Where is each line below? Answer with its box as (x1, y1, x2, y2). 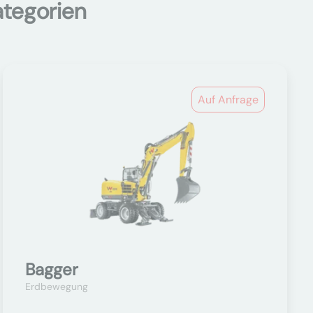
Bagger (24, 259, 78, 280)
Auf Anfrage (197, 92, 259, 107)
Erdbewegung (24, 280, 88, 293)
